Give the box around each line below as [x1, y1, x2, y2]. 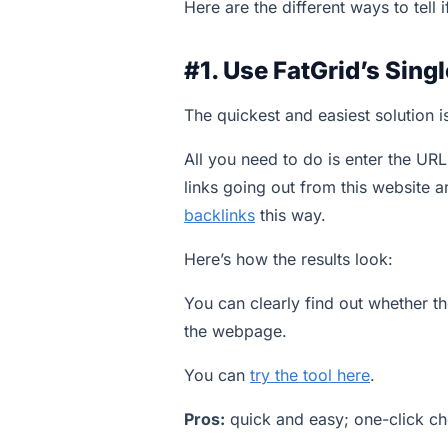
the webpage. [184, 320, 287, 341]
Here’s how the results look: [184, 248, 393, 269]
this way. [255, 204, 326, 225]
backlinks [184, 204, 255, 225]
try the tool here [250, 364, 370, 385]
